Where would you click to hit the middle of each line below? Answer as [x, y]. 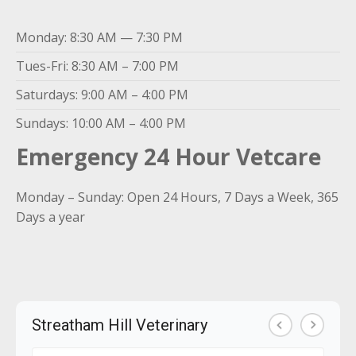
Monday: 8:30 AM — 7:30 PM [99, 38]
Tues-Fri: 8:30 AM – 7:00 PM [97, 66]
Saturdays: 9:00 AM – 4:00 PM [102, 95]
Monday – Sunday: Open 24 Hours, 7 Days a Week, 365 [177, 197]
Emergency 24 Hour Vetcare [168, 157]
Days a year [50, 217]
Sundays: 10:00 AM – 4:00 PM [101, 124]
